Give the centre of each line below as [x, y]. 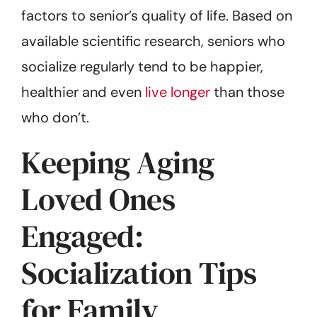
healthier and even [83, 92]
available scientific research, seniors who [153, 41]
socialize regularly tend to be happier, [142, 66]
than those [247, 92]
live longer [178, 92]
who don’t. [55, 117]
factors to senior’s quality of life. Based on [157, 15]
